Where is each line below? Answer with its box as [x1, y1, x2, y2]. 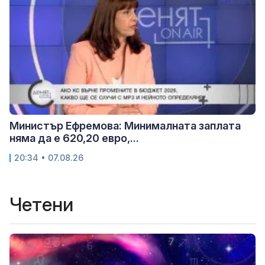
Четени [9, 192, 73, 216]
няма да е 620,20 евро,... [9, 131, 139, 144]
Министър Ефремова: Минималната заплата [9, 119, 241, 132]
